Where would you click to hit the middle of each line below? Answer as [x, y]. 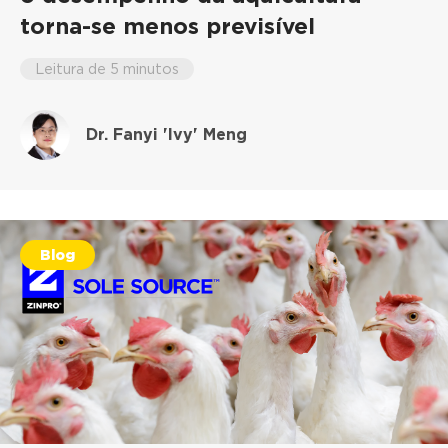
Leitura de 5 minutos [107, 68]
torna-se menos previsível [167, 25]
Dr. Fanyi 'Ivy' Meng [166, 134]
